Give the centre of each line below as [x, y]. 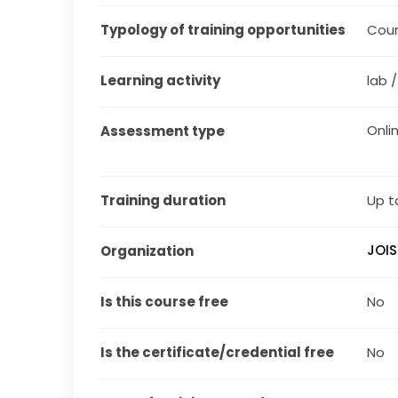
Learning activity [161, 80]
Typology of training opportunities [223, 29]
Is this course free [165, 301]
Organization [147, 251]
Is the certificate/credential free [218, 352]
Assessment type [163, 131]
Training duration [163, 200]
